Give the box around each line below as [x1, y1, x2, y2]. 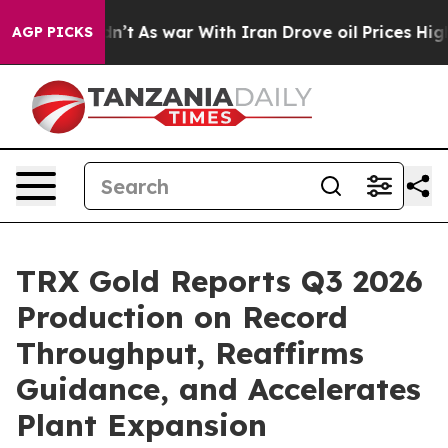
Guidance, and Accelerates [16, 370, 421, 408]
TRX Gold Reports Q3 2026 [16, 262, 423, 300]
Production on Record [16, 298, 348, 336]
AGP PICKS [12, 23, 93, 41]
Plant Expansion [16, 406, 267, 444]
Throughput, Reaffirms [16, 334, 364, 372]
